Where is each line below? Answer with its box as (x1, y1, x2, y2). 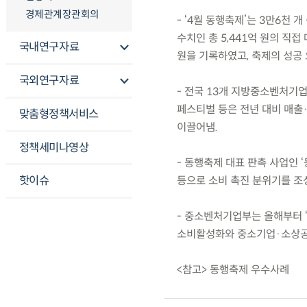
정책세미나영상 (19, 140, 89, 155)
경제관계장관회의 (25, 8, 99, 21)
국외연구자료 (19, 73, 79, 88)
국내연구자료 (19, 40, 79, 55)
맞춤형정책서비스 (19, 106, 99, 121)
